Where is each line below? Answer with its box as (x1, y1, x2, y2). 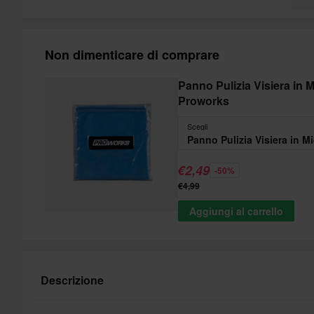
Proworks (178, 92, 229, 109)
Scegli (187, 120, 207, 132)
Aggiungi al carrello (189, 203, 283, 218)
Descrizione (41, 271, 104, 288)
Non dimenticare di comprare (45, 45, 219, 64)
